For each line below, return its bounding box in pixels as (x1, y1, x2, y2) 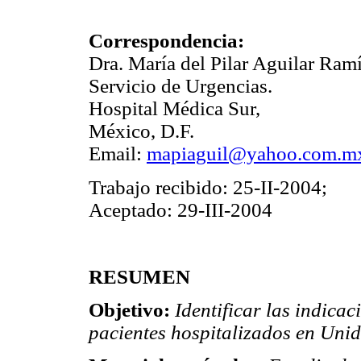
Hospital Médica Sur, (89, 98, 260, 120)
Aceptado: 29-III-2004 (89, 198, 272, 221)
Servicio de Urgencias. (89, 75, 272, 98)
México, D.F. (89, 120, 194, 143)
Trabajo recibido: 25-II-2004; (89, 176, 327, 198)
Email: (89, 143, 147, 165)
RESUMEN (89, 265, 190, 288)
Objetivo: (89, 299, 175, 322)
